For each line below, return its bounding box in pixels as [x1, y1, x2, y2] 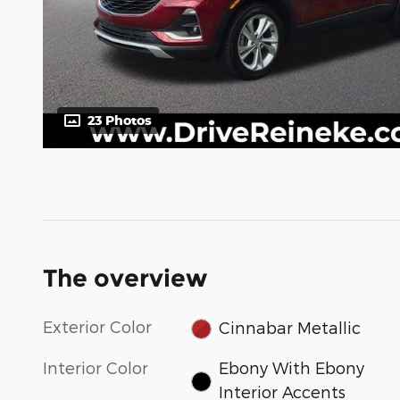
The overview [43, 263, 207, 294]
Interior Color [43, 357, 148, 377]
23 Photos [87, 112, 152, 129]
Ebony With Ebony [218, 357, 364, 377]
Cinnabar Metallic [218, 317, 361, 337]
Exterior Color [43, 317, 152, 337]
